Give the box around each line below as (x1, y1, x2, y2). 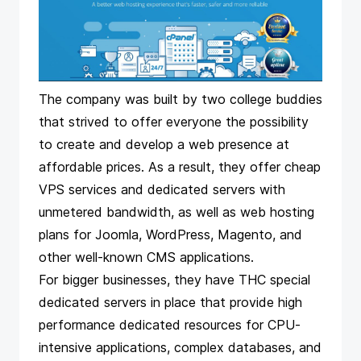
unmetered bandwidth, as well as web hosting (39, 204, 314, 220)
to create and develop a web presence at (39, 136, 289, 152)
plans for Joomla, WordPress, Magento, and (39, 226, 302, 243)
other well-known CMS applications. (39, 249, 254, 265)
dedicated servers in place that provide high (39, 294, 302, 310)
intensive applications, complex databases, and (39, 339, 322, 355)
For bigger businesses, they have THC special (39, 272, 310, 288)
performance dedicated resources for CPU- (39, 317, 301, 333)
